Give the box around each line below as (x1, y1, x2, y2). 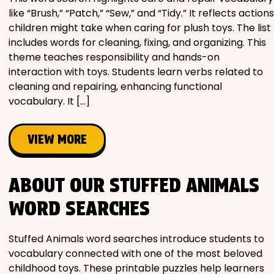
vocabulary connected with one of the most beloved (9, 246, 262, 261)
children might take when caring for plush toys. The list (9, 20, 271, 35)
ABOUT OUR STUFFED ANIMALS (9, 172, 259, 197)
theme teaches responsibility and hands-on (9, 50, 220, 64)
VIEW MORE (28, 131, 87, 147)
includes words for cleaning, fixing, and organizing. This (9, 35, 266, 50)
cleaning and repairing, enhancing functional (9, 79, 222, 94)
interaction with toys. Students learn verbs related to (9, 64, 263, 79)
